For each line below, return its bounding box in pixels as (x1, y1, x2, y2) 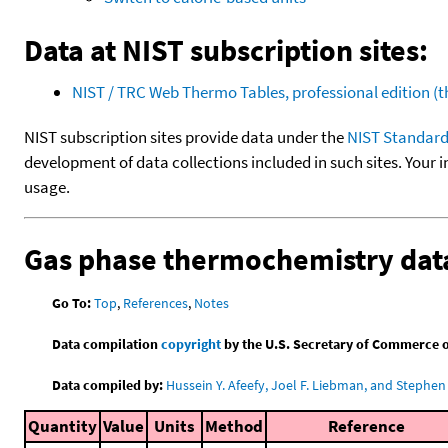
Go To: (52, 293, 92, 312)
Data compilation (52, 334, 162, 353)
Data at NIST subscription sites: (24, 30, 428, 69)
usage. (24, 175, 70, 198)
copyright (161, 334, 222, 353)
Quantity (28, 415, 97, 437)
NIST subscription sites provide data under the (24, 125, 347, 148)
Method (205, 415, 263, 437)
